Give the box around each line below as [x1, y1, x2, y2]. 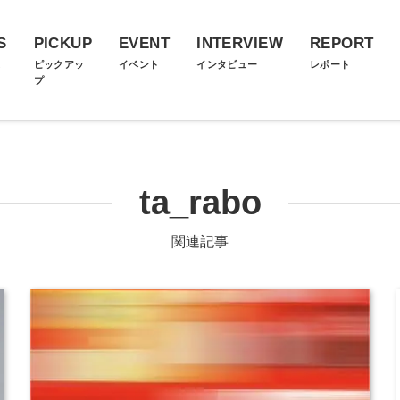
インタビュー [196, 59, 258, 70]
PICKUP [33, 35, 93, 52]
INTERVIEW [196, 35, 283, 52]
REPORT [309, 35, 374, 52]
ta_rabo [138, 184, 262, 221]
